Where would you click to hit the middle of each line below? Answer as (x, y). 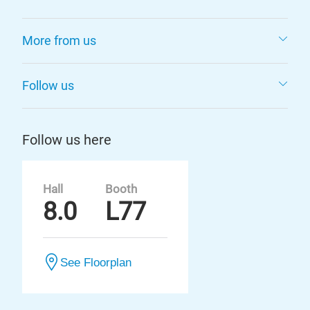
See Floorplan (96, 262)
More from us (59, 40)
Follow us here (67, 140)
